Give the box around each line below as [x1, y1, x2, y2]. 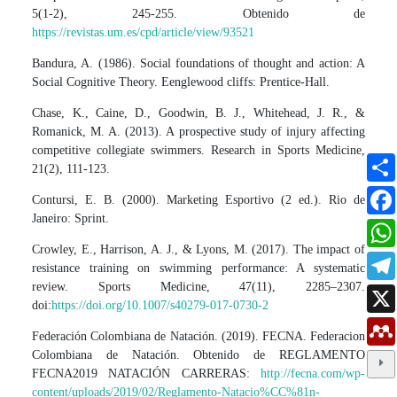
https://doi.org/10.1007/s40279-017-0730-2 [51, 298, 269, 312]
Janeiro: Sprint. [32, 211, 110, 225]
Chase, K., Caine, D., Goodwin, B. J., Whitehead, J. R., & [32, 105, 365, 120]
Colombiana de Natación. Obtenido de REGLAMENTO [32, 347, 365, 362]
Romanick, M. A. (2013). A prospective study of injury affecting [32, 124, 365, 138]
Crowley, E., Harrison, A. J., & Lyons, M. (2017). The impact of [32, 242, 365, 256]
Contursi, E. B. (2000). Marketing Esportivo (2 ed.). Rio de [32, 192, 365, 206]
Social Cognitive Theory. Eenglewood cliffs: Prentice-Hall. [32, 74, 331, 89]
